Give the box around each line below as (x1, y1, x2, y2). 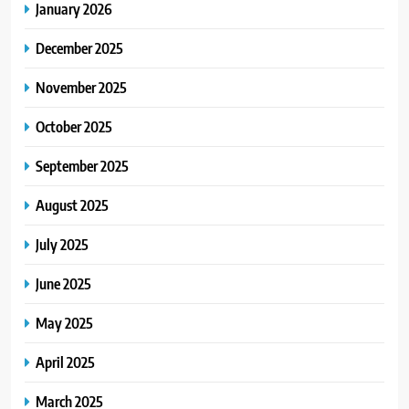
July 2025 (36, 235, 89, 255)
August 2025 (36, 195, 109, 215)
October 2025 (36, 117, 112, 137)
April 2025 (36, 352, 95, 372)
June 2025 (36, 274, 91, 294)
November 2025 (36, 78, 127, 98)
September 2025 (36, 156, 129, 176)
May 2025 (36, 313, 93, 333)
